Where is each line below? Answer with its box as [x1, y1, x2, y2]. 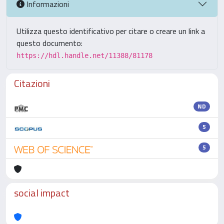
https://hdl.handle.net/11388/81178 [16, 51, 152, 59]
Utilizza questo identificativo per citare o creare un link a [16, 25, 205, 37]
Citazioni [14, 75, 50, 91]
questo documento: [16, 37, 82, 49]
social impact [14, 185, 69, 200]
